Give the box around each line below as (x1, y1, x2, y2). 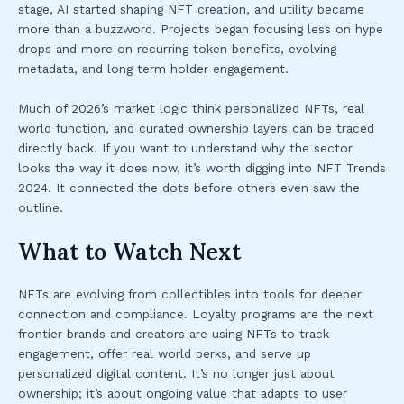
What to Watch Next (18, 236, 241, 266)
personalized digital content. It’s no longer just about (18, 365, 335, 381)
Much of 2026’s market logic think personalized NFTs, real (18, 100, 364, 115)
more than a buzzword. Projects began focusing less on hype (18, 21, 383, 36)
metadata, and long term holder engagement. (18, 60, 289, 76)
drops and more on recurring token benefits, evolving (18, 41, 336, 56)
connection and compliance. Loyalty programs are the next (18, 306, 373, 321)
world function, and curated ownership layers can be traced (18, 120, 374, 135)
